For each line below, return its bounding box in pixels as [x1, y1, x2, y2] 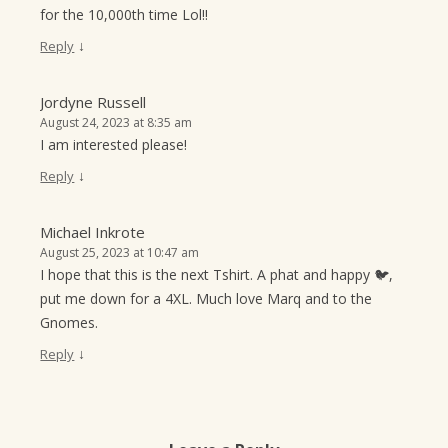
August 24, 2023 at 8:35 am [40, 114, 193, 132]
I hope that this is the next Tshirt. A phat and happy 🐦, [40, 265, 394, 285]
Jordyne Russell [40, 92, 147, 113]
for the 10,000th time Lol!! [40, 5, 209, 25]
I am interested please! [40, 135, 188, 155]
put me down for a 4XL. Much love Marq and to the [40, 289, 373, 309]
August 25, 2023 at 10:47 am [40, 244, 200, 262]
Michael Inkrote [40, 222, 146, 243]
